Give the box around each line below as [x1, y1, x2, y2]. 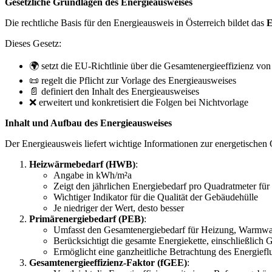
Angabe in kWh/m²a [53, 169, 132, 180]
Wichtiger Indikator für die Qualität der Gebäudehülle [53, 191, 258, 202]
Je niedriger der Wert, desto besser [53, 202, 184, 213]
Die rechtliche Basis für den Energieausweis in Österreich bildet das [5, 17, 267, 28]
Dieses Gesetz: [5, 38, 61, 49]
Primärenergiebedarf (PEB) [29, 213, 144, 224]
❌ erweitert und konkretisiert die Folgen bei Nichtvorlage [29, 97, 248, 107]
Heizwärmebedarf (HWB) [29, 158, 135, 169]
